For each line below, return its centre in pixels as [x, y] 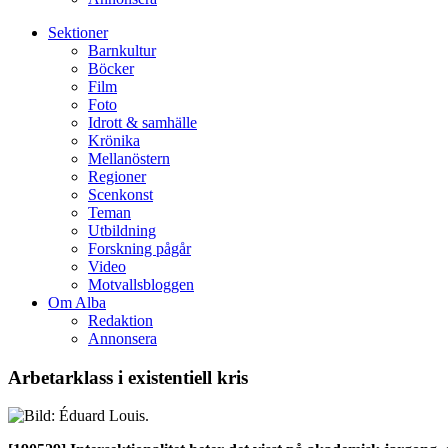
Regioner [117, 176]
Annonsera [122, 338]
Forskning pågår [139, 248]
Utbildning [122, 230]
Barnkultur [122, 50]
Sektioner [78, 32]
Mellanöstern [129, 158]
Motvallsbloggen [141, 284]
